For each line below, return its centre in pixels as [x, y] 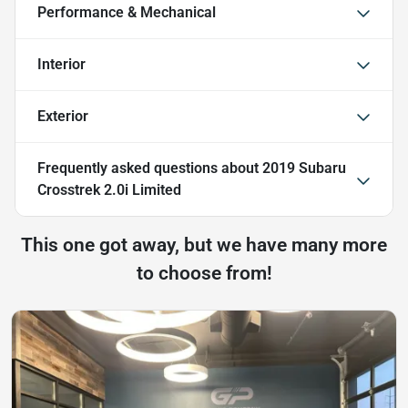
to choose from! [204, 273]
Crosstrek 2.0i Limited [109, 190]
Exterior [63, 116]
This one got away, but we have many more [204, 245]
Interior [61, 64]
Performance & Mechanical [127, 12]
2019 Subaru [304, 168]
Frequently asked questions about [150, 168]
